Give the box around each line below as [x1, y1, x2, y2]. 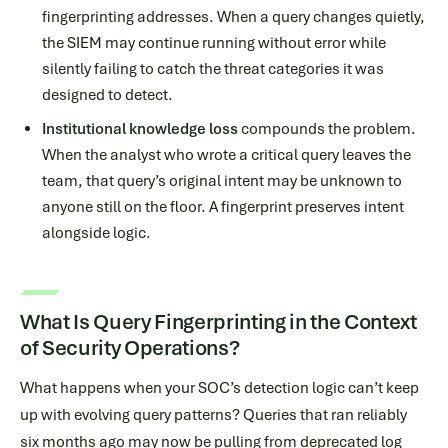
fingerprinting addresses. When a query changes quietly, [42, 7, 425, 27]
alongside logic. [42, 223, 151, 243]
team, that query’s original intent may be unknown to [42, 171, 402, 191]
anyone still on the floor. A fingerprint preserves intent [42, 197, 404, 217]
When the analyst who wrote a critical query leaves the [42, 145, 411, 165]
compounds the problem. [238, 119, 416, 139]
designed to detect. [42, 85, 173, 105]
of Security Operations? [20, 334, 240, 361]
